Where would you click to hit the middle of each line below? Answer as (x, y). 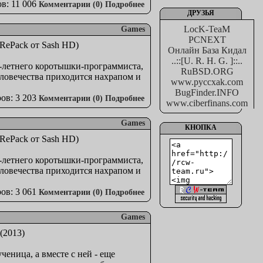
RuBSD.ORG (207, 71)
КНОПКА (201, 127)
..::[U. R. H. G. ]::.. (207, 61)
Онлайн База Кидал (207, 50)
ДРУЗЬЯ (201, 13)
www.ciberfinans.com (207, 103)
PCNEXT (207, 40)
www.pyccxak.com (207, 82)
